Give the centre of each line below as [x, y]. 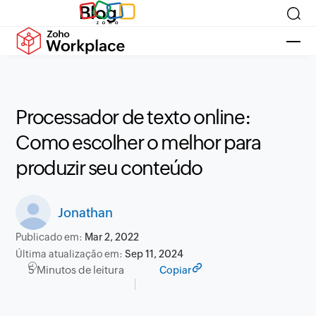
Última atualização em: [71, 254]
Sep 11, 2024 [154, 254]
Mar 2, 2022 [112, 237]
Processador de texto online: [133, 117]
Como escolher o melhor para [138, 142]
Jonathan [85, 212]
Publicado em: [50, 237]
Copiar [176, 270]
